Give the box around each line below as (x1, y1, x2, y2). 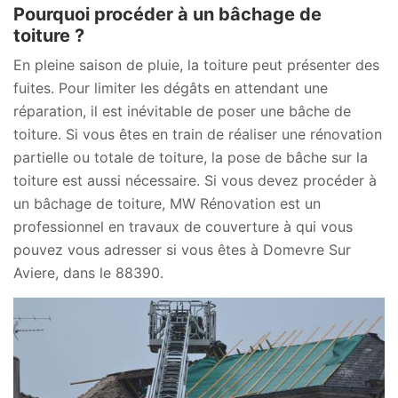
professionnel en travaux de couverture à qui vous (13, 218, 353, 236)
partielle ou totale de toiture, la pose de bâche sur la (13, 148, 368, 167)
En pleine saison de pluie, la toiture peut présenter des (13, 56, 379, 75)
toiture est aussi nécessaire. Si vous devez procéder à (13, 171, 377, 190)
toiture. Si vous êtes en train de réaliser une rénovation (13, 125, 382, 144)
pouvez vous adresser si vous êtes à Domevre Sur (13, 241, 351, 259)
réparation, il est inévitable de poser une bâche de (13, 102, 351, 121)
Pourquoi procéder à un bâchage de (13, 4, 322, 26)
